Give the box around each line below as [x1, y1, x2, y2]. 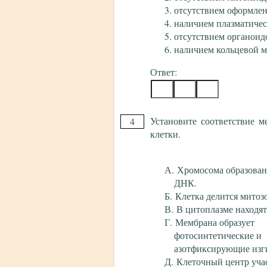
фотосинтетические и [174, 229, 262, 242]
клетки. [150, 128, 181, 141]
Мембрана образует [175, 216, 254, 229]
